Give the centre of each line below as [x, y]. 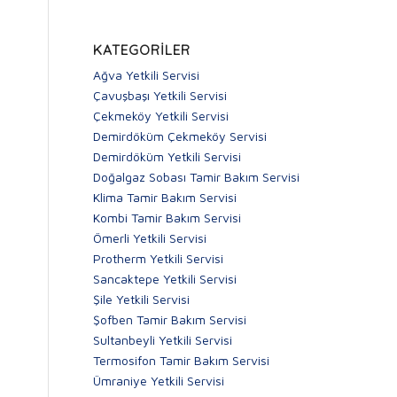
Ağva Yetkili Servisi [147, 75]
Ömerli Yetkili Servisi [150, 238]
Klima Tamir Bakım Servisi [165, 197]
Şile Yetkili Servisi [142, 299]
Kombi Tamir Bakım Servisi [167, 218]
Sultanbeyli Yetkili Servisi [163, 340]
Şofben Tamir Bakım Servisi [170, 319]
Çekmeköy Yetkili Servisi [161, 116]
